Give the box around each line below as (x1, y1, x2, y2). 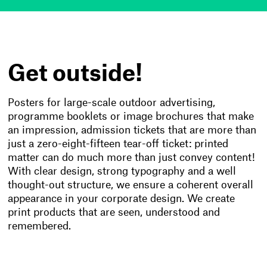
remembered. (8, 221, 72, 231)
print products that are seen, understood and (8, 207, 221, 218)
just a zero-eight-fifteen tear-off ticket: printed (8, 138, 229, 149)
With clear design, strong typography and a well (8, 166, 237, 176)
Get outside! (8, 63, 143, 85)
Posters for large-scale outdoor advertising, (8, 97, 216, 108)
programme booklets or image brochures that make (8, 111, 254, 122)
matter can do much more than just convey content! (8, 152, 256, 163)
